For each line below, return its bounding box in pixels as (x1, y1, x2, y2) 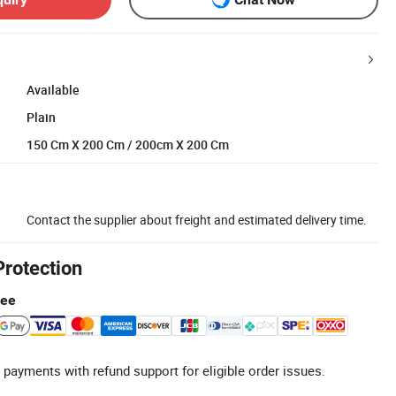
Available (27, 80, 80, 98)
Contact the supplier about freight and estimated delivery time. (27, 210, 367, 228)
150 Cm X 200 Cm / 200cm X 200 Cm (27, 135, 229, 153)
